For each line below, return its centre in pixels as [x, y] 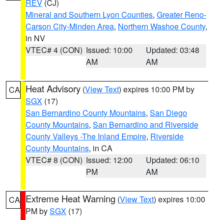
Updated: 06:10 [173, 160]
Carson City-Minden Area [70, 26]
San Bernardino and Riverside [146, 124]
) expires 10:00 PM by [157, 89]
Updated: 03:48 [173, 50]
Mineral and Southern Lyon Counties [89, 14]
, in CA [101, 148]
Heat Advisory [53, 88]
